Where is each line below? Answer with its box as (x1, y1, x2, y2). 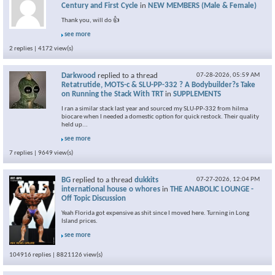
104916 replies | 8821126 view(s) (9, 251, 103, 258)
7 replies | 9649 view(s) (9, 150, 73, 157)
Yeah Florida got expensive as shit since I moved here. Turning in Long (61, 210, 249, 217)
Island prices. (61, 218, 98, 225)
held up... (61, 122, 88, 129)
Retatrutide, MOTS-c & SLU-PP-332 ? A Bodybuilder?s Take (61, 81, 255, 90)
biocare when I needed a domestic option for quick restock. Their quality (61, 114, 259, 121)
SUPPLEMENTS (173, 90, 221, 99)
